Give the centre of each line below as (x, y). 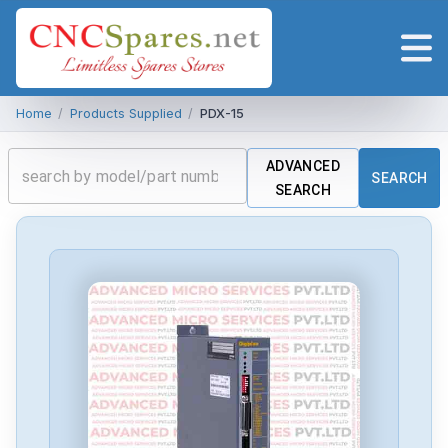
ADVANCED (303, 166)
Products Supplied (125, 113)
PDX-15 (221, 113)
